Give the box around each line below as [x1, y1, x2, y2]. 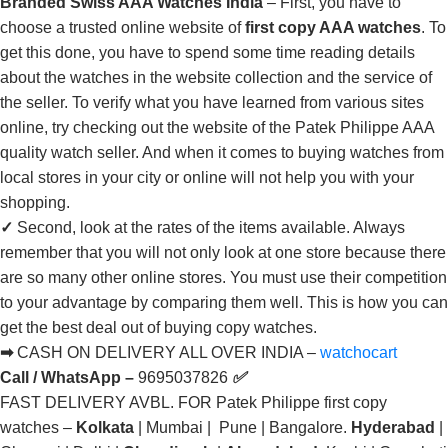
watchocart [320, 344, 397, 362]
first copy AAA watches [245, 19, 421, 37]
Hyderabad [351, 419, 435, 437]
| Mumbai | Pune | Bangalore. [134, 419, 351, 437]
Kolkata [76, 419, 134, 437]
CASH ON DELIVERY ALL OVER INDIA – [17, 344, 320, 362]
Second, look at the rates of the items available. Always [17, 219, 405, 237]
